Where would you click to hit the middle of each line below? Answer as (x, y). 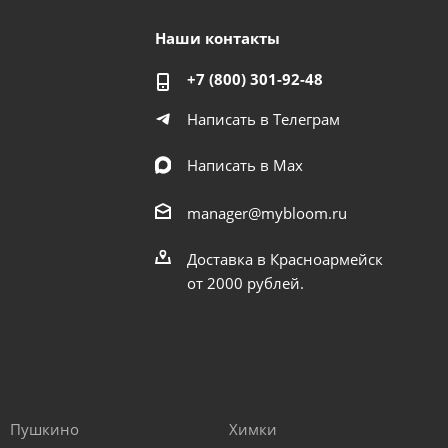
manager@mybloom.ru (267, 213)
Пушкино (44, 429)
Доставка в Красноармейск (285, 259)
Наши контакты (218, 38)
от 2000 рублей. (246, 283)
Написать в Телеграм (264, 119)
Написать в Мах (245, 165)
